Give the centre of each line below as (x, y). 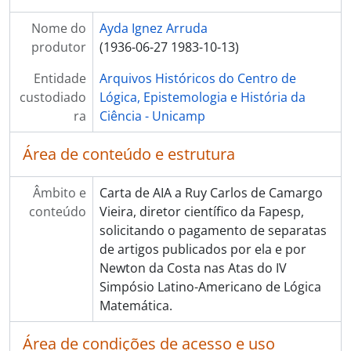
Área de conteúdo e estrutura (129, 154)
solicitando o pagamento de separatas (213, 230)
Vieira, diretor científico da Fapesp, (201, 212)
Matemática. (136, 306)
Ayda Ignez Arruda (153, 28)
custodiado (52, 97)
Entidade (60, 78)
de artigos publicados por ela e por (203, 249)
